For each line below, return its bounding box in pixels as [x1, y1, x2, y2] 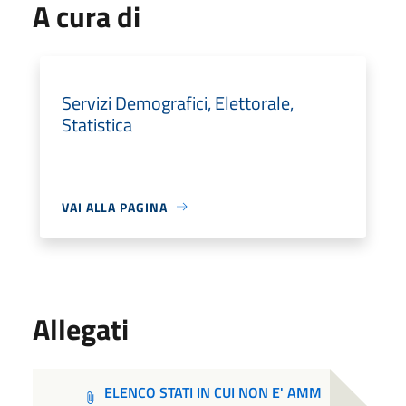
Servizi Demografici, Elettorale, [62, 88, 294, 117]
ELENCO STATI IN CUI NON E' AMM [104, 381, 323, 403]
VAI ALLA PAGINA [62, 197, 168, 217]
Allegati [33, 306, 129, 351]
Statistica [62, 110, 132, 139]
